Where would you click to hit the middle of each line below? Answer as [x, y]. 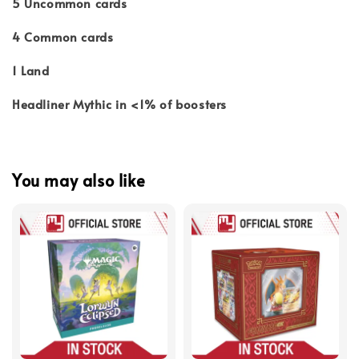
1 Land [31, 71]
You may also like [79, 180]
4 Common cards [63, 37]
